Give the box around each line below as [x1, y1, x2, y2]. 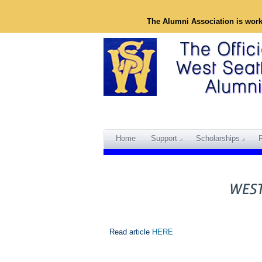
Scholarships [196, 134, 240, 143]
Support [151, 134, 177, 143]
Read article [109, 227, 152, 237]
